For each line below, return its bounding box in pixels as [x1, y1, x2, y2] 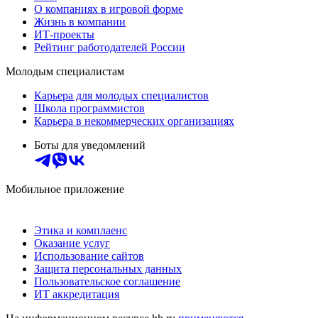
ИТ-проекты [34, 28, 94, 40]
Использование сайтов [34, 249, 144, 262]
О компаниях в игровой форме [34, 2, 183, 15]
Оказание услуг [34, 236, 110, 249]
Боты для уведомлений [34, 138, 146, 151]
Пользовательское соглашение [34, 275, 180, 287]
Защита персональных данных [34, 262, 182, 275]
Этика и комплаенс [34, 224, 127, 236]
